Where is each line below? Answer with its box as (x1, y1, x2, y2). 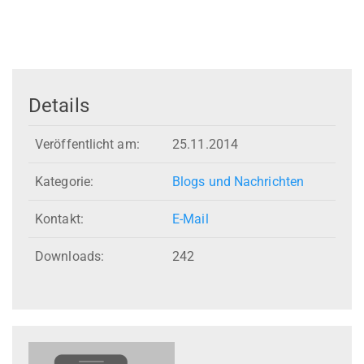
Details (28, 93, 89, 117)
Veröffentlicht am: (35, 136, 140, 153)
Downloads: (35, 249, 104, 265)
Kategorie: (35, 174, 93, 190)
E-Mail (172, 211, 209, 227)
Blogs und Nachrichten (172, 174, 305, 190)
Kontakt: (35, 211, 84, 227)
